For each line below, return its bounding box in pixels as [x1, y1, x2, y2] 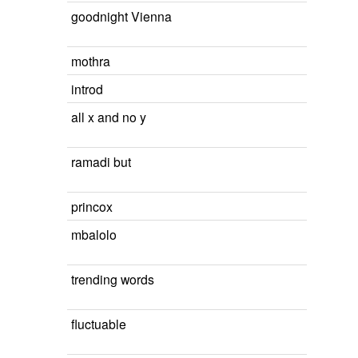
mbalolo [71, 225, 117, 243]
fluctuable [71, 315, 126, 332]
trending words [71, 270, 154, 288]
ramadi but [71, 153, 131, 170]
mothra [71, 52, 110, 70]
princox [71, 197, 113, 215]
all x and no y [71, 108, 146, 125]
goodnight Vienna [71, 7, 172, 25]
